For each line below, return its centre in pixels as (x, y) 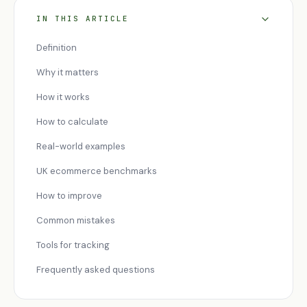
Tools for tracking (73, 245)
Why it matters (67, 72)
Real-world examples (81, 146)
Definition (57, 48)
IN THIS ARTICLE (83, 19)
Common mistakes (76, 220)
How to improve (69, 196)
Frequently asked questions (96, 270)
